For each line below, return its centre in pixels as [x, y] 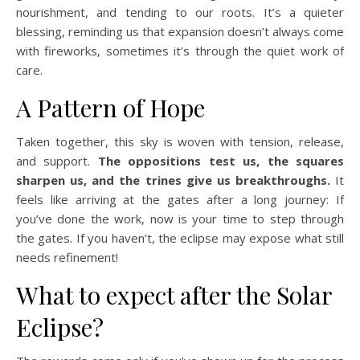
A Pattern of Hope [110, 108]
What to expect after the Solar [174, 295]
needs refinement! [67, 257]
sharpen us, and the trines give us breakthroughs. [173, 180]
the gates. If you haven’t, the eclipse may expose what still [180, 238]
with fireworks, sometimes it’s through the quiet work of [180, 51]
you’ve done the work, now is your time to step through [180, 219]
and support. [53, 161]
